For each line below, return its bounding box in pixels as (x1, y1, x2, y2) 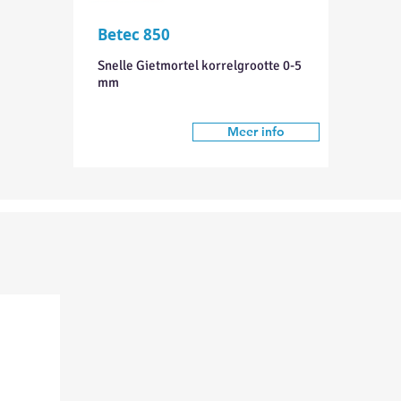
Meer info (226, 124, 285, 140)
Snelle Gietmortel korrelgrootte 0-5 (97, 57, 302, 73)
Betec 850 (97, 24, 170, 45)
